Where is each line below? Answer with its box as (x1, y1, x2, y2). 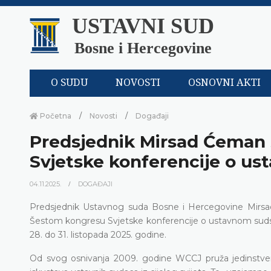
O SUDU (51, 77, 88, 89)
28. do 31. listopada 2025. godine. (30, 229, 166, 240)
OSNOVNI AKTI (188, 77, 261, 89)
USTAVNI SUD (72, 14, 214, 38)
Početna (38, 111, 71, 120)
